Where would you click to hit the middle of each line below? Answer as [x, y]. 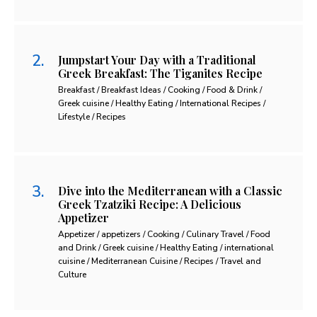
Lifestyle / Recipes [92, 116]
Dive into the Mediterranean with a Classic [170, 190]
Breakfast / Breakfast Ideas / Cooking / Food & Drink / [160, 90]
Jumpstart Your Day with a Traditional [157, 59]
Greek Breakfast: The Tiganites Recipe [160, 73]
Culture [72, 274]
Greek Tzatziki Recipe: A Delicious [150, 204]
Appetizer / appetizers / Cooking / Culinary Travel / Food [164, 234]
